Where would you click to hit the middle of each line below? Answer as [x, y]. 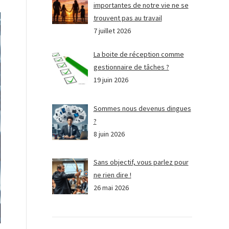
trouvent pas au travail [128, 18]
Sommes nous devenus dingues [142, 108]
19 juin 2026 [111, 80]
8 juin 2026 [109, 134]
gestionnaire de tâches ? [131, 67]
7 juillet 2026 [112, 31]
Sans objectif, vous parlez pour [141, 162]
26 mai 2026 [111, 188]
